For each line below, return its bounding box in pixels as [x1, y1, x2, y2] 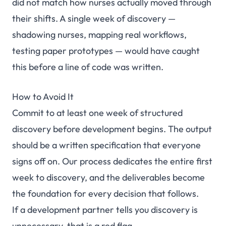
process [80, 155, 111, 167]
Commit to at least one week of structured [12, 107, 183, 119]
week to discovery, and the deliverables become [12, 172, 205, 184]
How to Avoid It [12, 91, 74, 103]
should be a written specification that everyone [12, 139, 201, 151]
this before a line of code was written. [12, 61, 163, 73]
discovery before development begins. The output [12, 123, 212, 135]
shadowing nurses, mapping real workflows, [12, 29, 187, 41]
